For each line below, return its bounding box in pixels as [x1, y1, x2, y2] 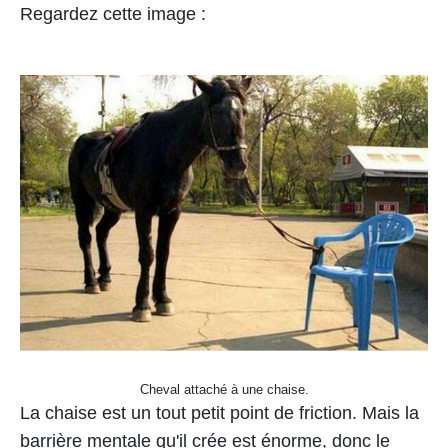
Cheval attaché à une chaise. [139, 382, 309, 397]
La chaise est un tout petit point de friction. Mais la [20, 403, 419, 423]
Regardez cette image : [20, 4, 206, 24]
